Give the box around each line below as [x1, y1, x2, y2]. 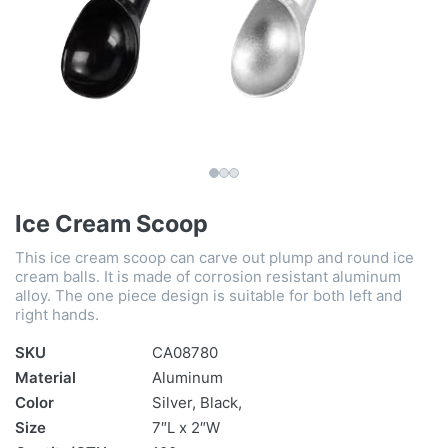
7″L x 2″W [152, 418, 220, 438]
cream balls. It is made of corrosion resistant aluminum [15, 267, 401, 287]
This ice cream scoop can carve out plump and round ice [15, 248, 414, 268]
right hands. [15, 305, 99, 325]
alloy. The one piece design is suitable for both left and [15, 286, 402, 306]
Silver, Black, [152, 393, 242, 413]
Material [15, 368, 76, 388]
